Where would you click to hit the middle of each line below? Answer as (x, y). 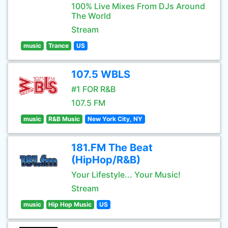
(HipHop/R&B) (106, 160)
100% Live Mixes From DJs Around (138, 6)
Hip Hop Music (70, 204)
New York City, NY (115, 119)
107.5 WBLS (101, 74)
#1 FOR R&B (93, 89)
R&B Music (64, 119)
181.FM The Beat (112, 148)
